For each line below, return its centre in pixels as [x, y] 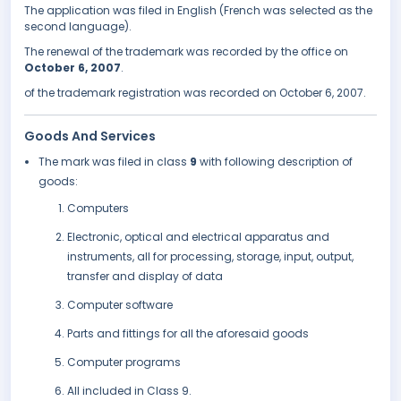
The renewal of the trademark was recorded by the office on [186, 52]
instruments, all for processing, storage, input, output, [210, 257]
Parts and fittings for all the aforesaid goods [188, 334]
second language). [78, 27]
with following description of [276, 162]
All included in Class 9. [129, 391]
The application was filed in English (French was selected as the [198, 11]
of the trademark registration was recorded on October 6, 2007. [195, 93]
